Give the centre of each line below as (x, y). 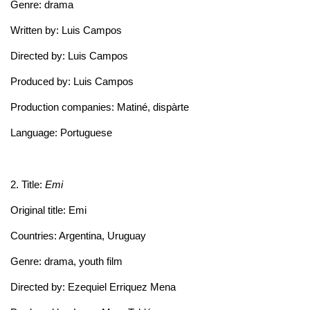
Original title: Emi (48, 210)
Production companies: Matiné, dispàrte (100, 107)
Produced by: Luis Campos (72, 81)
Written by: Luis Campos (66, 30)
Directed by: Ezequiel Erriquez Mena (93, 286)
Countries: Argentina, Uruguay (78, 235)
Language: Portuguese (61, 132)
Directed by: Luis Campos (69, 55)
